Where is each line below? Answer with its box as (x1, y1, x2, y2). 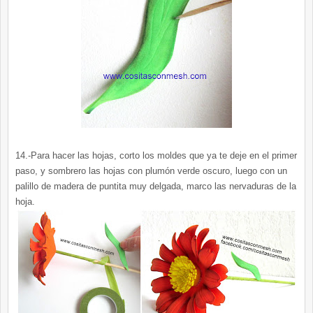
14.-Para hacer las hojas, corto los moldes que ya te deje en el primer (15, 150, 297, 161)
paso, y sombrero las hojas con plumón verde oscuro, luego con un (15, 166, 287, 177)
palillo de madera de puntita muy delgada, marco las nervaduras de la (15, 181, 296, 192)
